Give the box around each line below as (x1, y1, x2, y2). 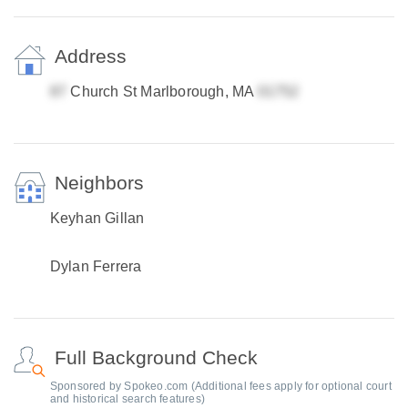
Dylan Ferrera (49, 259, 142, 274)
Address (54, 46, 127, 66)
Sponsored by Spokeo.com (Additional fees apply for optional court (49, 380, 392, 393)
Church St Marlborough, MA (66, 84, 258, 99)
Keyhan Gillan (49, 210, 145, 226)
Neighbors (54, 172, 144, 193)
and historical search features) (49, 393, 206, 405)
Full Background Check (54, 347, 258, 368)
